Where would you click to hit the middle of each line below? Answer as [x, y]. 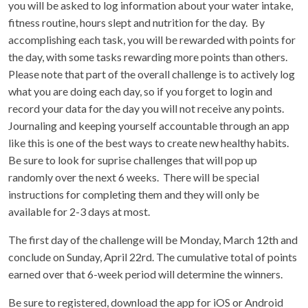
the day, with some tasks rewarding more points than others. [149, 57]
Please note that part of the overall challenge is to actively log [152, 74]
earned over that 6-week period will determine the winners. [145, 274]
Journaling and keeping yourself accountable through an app [149, 125]
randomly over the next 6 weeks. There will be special [134, 177]
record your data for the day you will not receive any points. [147, 108]
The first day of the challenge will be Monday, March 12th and [153, 240]
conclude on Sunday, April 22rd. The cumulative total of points [153, 257]
